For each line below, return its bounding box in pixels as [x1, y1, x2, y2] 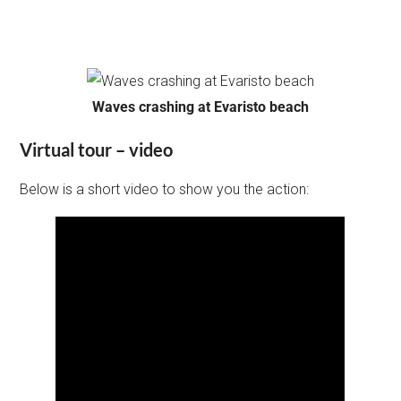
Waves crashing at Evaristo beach [92, 98, 309, 115]
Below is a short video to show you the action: [20, 180, 310, 198]
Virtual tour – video [20, 138, 174, 160]
